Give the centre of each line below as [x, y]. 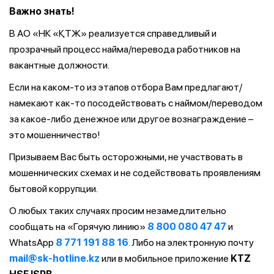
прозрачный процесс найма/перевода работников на [125, 49]
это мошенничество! [55, 135]
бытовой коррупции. [54, 189]
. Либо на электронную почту [191, 243]
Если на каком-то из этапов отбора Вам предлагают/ [126, 87]
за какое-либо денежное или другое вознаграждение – [131, 119]
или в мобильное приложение [165, 258]
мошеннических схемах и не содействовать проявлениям [135, 173]
